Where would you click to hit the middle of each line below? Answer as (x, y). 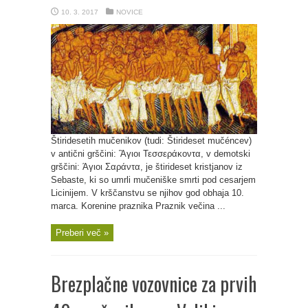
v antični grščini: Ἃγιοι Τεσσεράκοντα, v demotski (151, 154)
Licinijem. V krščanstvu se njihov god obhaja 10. (147, 193)
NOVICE (130, 12)
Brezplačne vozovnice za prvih (154, 284)
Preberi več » (82, 233)
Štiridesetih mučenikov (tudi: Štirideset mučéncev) (151, 141)
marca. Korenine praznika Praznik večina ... (138, 206)
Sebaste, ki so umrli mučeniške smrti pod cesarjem (153, 180)
